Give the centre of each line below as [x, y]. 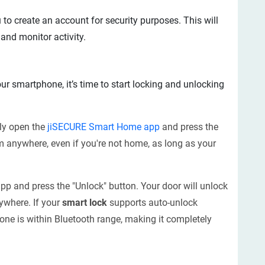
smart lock [85, 203]
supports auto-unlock [152, 203]
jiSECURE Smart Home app [104, 127]
